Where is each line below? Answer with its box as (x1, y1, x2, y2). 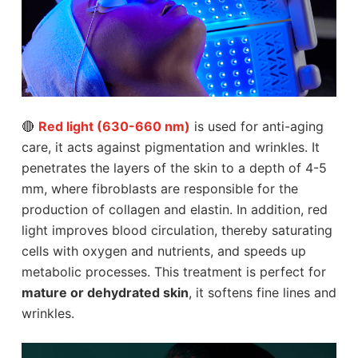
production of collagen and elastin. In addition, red (21, 201, 328, 217)
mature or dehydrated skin (21, 284, 189, 300)
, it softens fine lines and (188, 284, 336, 300)
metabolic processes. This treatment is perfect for (21, 263, 326, 280)
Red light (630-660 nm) (38, 117, 190, 134)
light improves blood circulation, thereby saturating (21, 221, 332, 238)
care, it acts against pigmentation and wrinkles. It (21, 138, 320, 155)
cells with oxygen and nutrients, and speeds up (21, 242, 306, 259)
